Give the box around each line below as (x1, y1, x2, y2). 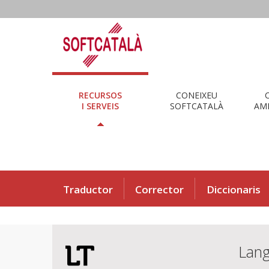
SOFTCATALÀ (169, 100, 223, 112)
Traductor (63, 182, 113, 196)
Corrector (135, 182, 184, 196)
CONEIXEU (175, 89, 217, 101)
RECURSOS (79, 89, 122, 101)
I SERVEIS (82, 100, 119, 112)
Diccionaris (207, 182, 261, 196)
